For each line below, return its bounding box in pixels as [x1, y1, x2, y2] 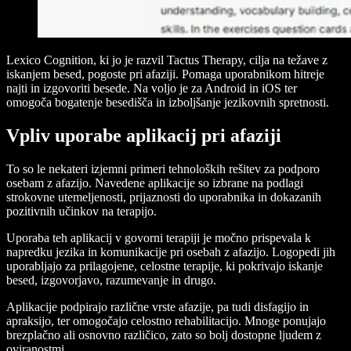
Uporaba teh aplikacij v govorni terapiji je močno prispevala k [6, 230, 311, 244]
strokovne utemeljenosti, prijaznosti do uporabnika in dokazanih [6, 190, 321, 204]
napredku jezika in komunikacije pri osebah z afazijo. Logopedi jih [6, 244, 335, 259]
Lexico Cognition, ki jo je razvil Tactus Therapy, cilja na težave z [6, 53, 327, 67]
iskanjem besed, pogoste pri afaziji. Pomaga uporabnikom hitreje [6, 67, 324, 81]
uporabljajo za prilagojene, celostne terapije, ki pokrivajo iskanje [6, 259, 323, 273]
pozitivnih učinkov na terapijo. [6, 204, 157, 218]
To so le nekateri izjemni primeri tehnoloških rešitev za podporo [6, 161, 320, 175]
